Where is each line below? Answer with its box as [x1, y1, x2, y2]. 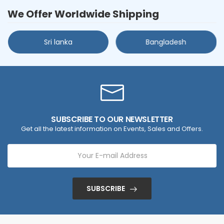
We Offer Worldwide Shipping [7, 7, 159, 21]
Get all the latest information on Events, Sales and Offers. [21, 124, 203, 134]
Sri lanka [43, 37, 72, 47]
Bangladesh [145, 37, 186, 47]
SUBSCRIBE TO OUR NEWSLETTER [51, 113, 173, 125]
